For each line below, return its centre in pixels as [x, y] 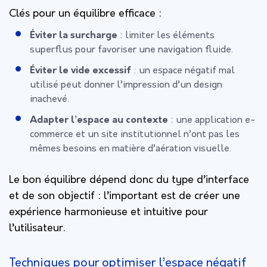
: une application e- [212, 120]
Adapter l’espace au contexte [99, 120]
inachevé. [49, 99]
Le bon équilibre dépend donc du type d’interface [129, 180]
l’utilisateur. [37, 228]
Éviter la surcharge [74, 35]
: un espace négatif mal [183, 71]
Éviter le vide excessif [80, 71]
